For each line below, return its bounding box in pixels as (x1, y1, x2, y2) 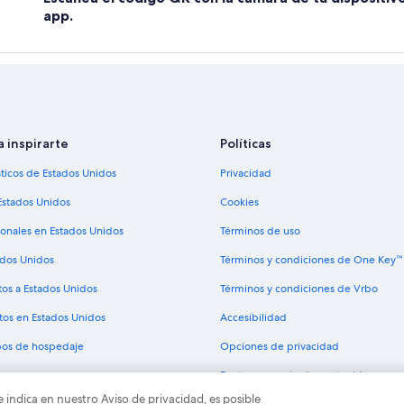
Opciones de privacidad (220, 338, 339, 353)
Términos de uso (220, 223, 300, 238)
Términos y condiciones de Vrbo (220, 280, 378, 296)
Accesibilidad (220, 309, 287, 325)
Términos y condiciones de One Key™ (220, 252, 402, 267)
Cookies (220, 194, 259, 209)
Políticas (220, 134, 271, 151)
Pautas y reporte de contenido (220, 367, 369, 382)
